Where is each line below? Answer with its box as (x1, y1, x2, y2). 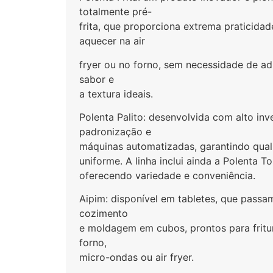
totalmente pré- (79, 5, 152, 18)
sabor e (79, 73, 115, 85)
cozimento (79, 207, 129, 220)
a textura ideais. (79, 87, 154, 100)
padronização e (79, 125, 152, 138)
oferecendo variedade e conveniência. (79, 169, 256, 182)
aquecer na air (79, 35, 146, 48)
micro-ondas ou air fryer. (79, 251, 194, 264)
